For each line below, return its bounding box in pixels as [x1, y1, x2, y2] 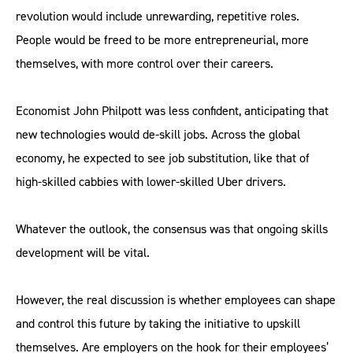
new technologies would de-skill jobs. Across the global [16, 126, 300, 143]
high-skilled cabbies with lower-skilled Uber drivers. [16, 173, 286, 190]
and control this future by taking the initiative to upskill [16, 315, 300, 332]
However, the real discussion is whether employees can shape [16, 292, 336, 308]
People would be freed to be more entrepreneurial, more [16, 32, 309, 48]
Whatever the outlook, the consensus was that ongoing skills [16, 221, 328, 237]
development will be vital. [16, 244, 150, 261]
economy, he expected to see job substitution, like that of [16, 150, 310, 166]
